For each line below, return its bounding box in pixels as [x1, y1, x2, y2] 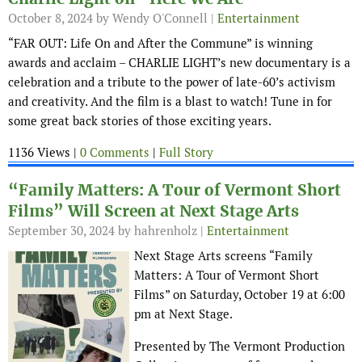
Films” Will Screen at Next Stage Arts [8, 201, 299, 222]
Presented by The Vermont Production [134, 339, 345, 355]
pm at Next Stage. [134, 306, 233, 322]
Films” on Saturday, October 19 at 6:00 [134, 287, 345, 303]
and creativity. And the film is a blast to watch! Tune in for [8, 94, 332, 110]
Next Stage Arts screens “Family [134, 248, 313, 264]
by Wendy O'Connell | [93, 11, 217, 27]
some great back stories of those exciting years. [8, 113, 271, 129]
